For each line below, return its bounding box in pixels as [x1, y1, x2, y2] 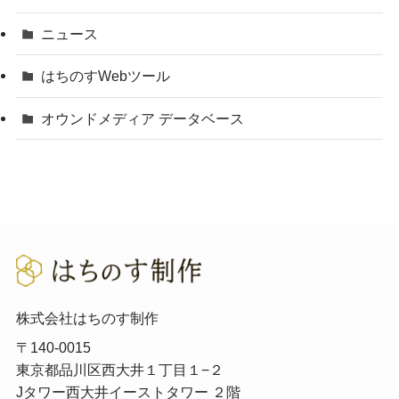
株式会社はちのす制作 [15, 309, 159, 326]
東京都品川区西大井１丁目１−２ [15, 361, 224, 378]
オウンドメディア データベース [41, 110, 245, 126]
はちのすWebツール [41, 68, 171, 85]
